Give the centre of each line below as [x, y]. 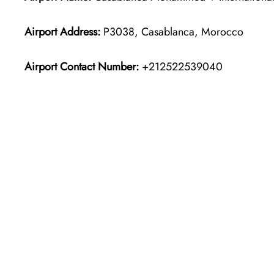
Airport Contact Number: [82, 66]
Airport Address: [62, 31]
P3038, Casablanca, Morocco [172, 31]
